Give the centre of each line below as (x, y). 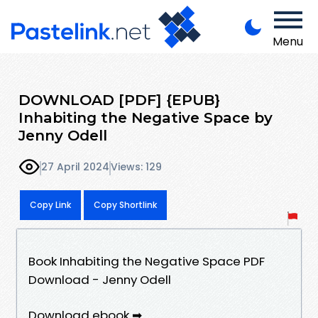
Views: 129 (136, 167)
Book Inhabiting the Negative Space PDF (147, 261)
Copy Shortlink (125, 204)
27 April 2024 (75, 167)
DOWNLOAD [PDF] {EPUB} (119, 99)
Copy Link (50, 204)
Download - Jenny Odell (100, 279)
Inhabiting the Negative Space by (146, 117)
